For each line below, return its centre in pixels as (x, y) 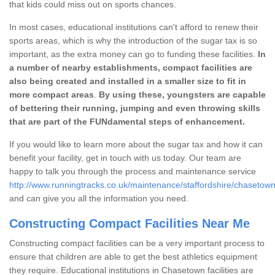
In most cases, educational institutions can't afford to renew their (134, 27)
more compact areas (52, 94)
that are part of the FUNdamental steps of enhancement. (127, 121)
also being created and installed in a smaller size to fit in (128, 81)
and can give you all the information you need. (100, 198)
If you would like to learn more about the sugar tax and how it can (136, 144)
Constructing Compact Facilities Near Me (130, 223)
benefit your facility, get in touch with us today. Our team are (125, 157)
